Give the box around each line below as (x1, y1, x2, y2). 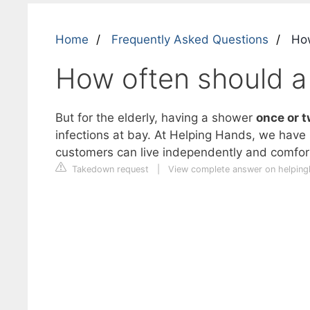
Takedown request (69, 164, 149, 174)
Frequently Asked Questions (111, 33, 268, 46)
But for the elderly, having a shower (55, 111, 256, 125)
